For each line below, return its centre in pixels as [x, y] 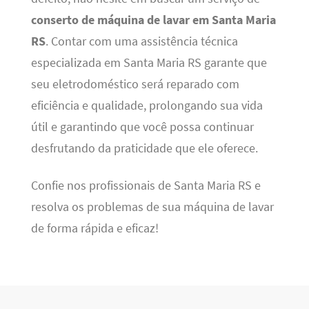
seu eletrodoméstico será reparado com [135, 84]
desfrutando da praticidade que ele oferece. [144, 149]
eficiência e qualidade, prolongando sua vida [147, 106]
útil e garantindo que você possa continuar [142, 127]
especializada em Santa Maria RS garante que [149, 63]
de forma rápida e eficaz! [94, 228]
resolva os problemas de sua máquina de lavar [152, 207]
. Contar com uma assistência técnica [141, 42]
